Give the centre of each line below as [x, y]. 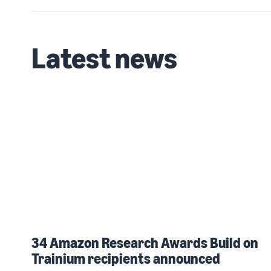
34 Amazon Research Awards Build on [145, 242]
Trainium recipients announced [126, 258]
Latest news [104, 57]
